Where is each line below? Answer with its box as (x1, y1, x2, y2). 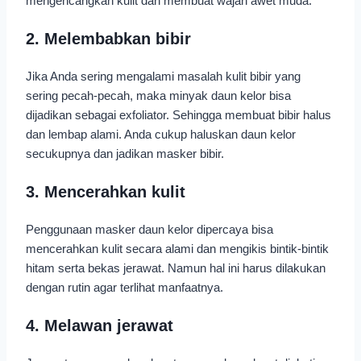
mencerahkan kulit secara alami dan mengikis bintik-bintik (26, 241, 329, 255)
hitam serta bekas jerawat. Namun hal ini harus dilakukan (26, 260, 326, 275)
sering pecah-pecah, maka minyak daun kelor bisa (26, 88, 291, 102)
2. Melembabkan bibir (26, 29, 191, 48)
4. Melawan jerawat (26, 316, 173, 334)
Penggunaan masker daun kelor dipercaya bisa (26, 222, 273, 236)
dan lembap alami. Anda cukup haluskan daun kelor (26, 127, 296, 141)
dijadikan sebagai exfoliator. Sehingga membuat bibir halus (26, 107, 331, 122)
